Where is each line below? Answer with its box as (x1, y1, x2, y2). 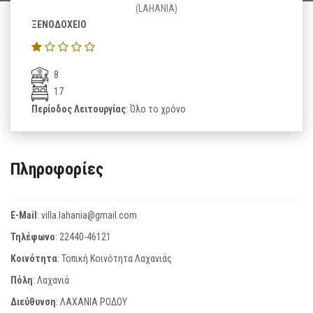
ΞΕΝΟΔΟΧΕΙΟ (31, 19, 87, 30)
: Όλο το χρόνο (126, 103, 186, 115)
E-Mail (10, 209, 37, 221)
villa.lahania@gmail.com (41, 209, 137, 221)
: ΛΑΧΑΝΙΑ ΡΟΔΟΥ (56, 296, 127, 307)
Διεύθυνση (10, 296, 56, 307)
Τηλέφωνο (10, 231, 55, 242)
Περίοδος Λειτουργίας (31, 103, 126, 115)
